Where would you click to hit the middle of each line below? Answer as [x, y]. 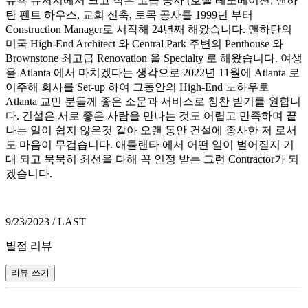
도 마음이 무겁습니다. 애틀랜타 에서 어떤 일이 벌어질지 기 [150, 144]
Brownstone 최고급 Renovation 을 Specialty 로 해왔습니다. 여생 [154, 58]
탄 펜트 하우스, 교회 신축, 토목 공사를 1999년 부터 [129, 14]
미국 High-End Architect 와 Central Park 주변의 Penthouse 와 [144, 43]
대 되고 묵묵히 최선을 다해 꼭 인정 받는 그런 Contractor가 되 [152, 159]
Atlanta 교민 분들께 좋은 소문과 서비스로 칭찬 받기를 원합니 [153, 101]
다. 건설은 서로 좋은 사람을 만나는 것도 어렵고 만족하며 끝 [151, 115]
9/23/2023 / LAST [46, 221]
